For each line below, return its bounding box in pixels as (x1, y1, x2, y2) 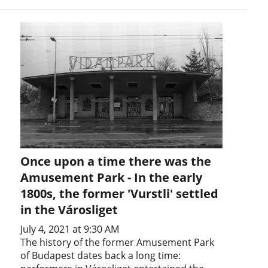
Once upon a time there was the (20, 153, 212, 169)
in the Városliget (20, 201, 118, 218)
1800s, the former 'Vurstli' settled (20, 185, 219, 202)
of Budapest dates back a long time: (20, 248, 181, 262)
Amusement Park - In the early (20, 169, 203, 185)
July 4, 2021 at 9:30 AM (20, 222, 120, 236)
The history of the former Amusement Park (20, 235, 215, 249)
